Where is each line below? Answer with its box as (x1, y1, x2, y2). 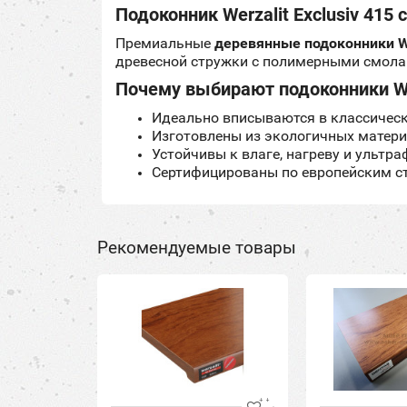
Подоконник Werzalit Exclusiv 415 (115, 4, 398, 25)
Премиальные (115, 35, 214, 52)
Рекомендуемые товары (97, 237, 296, 258)
